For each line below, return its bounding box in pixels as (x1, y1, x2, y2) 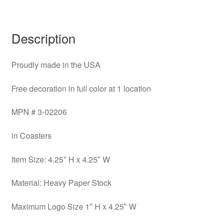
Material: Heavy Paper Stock (11, 177, 111, 189)
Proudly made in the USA (11, 59, 101, 71)
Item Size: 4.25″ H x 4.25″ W (11, 153, 110, 165)
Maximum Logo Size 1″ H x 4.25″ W (11, 200, 136, 212)
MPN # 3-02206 (11, 106, 67, 118)
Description (11, 29, 75, 48)
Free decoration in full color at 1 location (11, 82, 151, 94)
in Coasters (11, 130, 52, 142)
